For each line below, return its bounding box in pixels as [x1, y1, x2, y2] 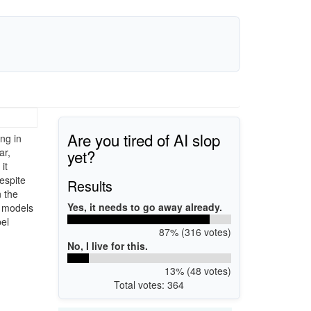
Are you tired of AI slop [67, 128, 220, 151]
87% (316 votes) [158, 224, 231, 239]
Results [67, 175, 112, 196]
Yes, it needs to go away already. [67, 199, 222, 214]
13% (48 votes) [164, 263, 231, 278]
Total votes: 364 [114, 277, 185, 292]
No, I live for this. [67, 238, 148, 253]
